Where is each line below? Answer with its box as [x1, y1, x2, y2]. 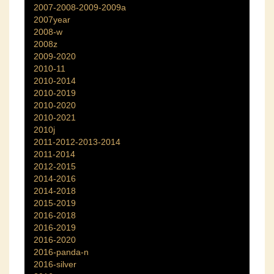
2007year [34, 15, 70, 25]
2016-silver [34, 259, 76, 270]
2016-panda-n [34, 247, 89, 257]
